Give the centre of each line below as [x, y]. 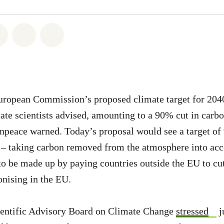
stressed [192, 211]
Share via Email [61, 33]
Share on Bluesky [92, 33]
